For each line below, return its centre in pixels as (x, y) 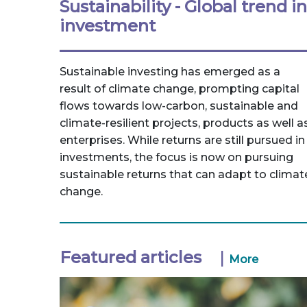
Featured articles (131, 257)
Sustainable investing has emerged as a (170, 72)
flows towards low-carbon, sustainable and (179, 106)
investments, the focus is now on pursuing (176, 157)
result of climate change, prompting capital (180, 89)
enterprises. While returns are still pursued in (182, 140)
